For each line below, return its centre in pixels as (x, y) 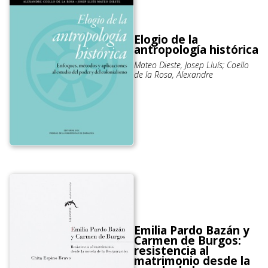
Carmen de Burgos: (188, 241)
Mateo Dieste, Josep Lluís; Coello (191, 65)
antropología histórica (196, 49)
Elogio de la (166, 39)
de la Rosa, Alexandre (173, 74)
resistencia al (171, 251)
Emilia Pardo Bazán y (192, 231)
